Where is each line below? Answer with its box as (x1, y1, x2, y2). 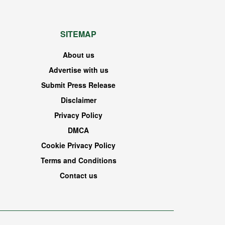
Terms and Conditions (40, 155, 117, 166)
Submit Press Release (41, 80, 116, 90)
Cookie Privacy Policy (41, 140, 116, 151)
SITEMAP (60, 28, 96, 40)
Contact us (59, 170, 97, 181)
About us (62, 50, 94, 60)
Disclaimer (60, 95, 96, 105)
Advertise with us (48, 65, 108, 75)
